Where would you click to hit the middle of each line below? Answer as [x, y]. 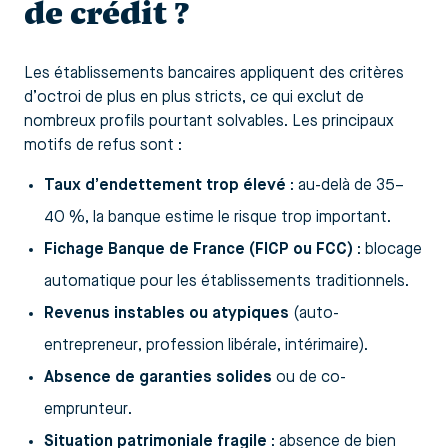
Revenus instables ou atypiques [166, 313]
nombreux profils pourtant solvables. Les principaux [209, 121]
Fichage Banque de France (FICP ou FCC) [198, 249]
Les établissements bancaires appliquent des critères [214, 73]
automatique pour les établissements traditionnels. [226, 281]
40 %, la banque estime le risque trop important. [217, 217]
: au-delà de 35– [345, 185]
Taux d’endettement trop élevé [165, 185]
